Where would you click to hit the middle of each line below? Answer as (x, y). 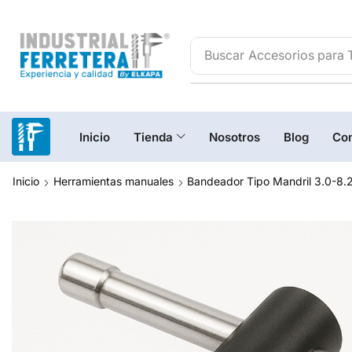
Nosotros (235, 137)
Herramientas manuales (114, 181)
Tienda (153, 137)
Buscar (225, 55)
